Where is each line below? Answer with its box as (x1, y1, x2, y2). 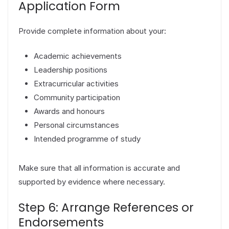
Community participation (34, 93, 120, 103)
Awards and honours (34, 106, 105, 117)
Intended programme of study (34, 134, 141, 144)
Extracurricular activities (34, 79, 119, 89)
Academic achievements (34, 51, 122, 61)
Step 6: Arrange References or (18, 199, 194, 216)
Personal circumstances (34, 120, 119, 130)
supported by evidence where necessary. (18, 177, 165, 187)
